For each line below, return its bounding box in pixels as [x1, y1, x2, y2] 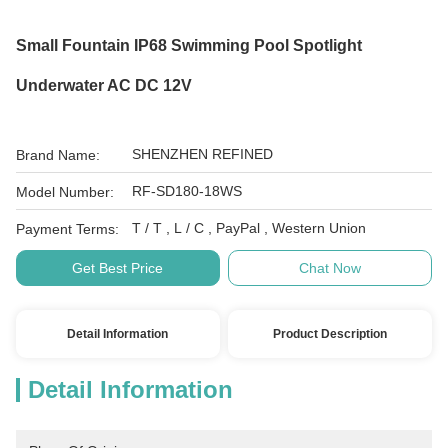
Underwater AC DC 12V [16, 77, 192, 94]
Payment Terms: [16, 221, 119, 237]
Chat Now [299, 260, 362, 276]
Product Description [273, 327, 388, 341]
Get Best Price [72, 260, 164, 276]
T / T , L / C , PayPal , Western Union [272, 220, 366, 236]
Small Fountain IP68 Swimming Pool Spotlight [16, 37, 362, 54]
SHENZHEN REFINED [132, 146, 273, 162]
